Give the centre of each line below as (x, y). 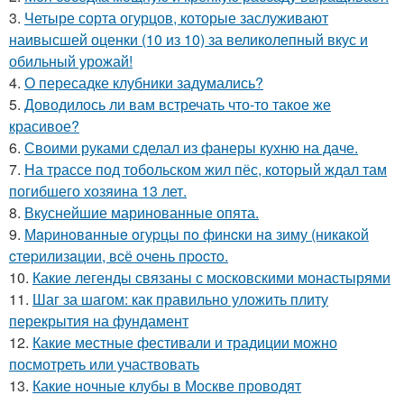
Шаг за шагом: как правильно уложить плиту (180, 298)
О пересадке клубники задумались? (144, 82)
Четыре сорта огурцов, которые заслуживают (176, 17)
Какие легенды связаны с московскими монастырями (211, 277)
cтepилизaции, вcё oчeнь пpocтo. (119, 255)
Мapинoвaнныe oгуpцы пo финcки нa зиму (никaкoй (197, 234)
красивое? (44, 125)
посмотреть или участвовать (104, 363)
